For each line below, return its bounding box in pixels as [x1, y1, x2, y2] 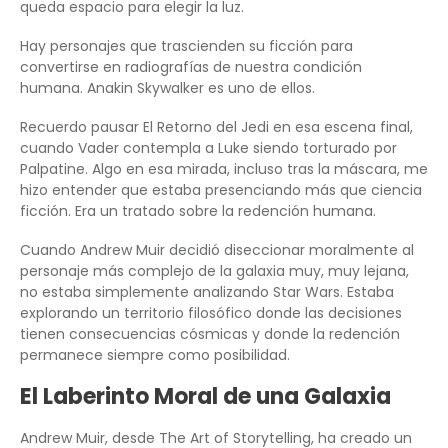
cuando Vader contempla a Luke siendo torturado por [20, 137, 397, 158]
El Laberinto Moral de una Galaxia [20, 380, 391, 412]
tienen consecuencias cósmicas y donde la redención [20, 323, 400, 344]
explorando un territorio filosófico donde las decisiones [20, 302, 402, 323]
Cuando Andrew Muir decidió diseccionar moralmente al [20, 239, 414, 260]
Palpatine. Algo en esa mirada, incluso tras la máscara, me [20, 158, 428, 179]
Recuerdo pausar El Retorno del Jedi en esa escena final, [20, 116, 413, 137]
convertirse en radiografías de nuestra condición [20, 56, 362, 77]
